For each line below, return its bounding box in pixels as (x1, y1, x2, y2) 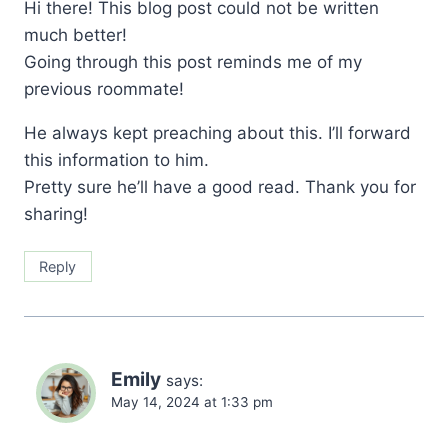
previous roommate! (24, 78, 184, 99)
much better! (24, 24, 127, 45)
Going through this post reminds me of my (24, 51, 362, 72)
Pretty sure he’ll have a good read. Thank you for (24, 176, 416, 197)
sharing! (24, 203, 88, 224)
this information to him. (24, 149, 209, 170)
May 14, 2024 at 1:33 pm (111, 393, 273, 410)
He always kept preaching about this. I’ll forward (24, 122, 411, 143)
